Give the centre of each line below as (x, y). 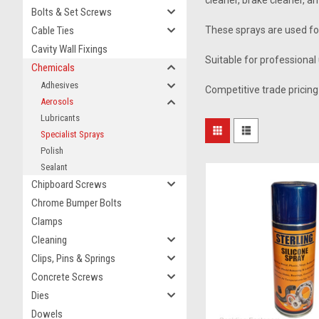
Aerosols (57, 101)
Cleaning (49, 240)
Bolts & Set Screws (72, 12)
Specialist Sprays (72, 134)
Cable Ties (53, 31)
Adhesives (59, 85)
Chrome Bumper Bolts (77, 203)
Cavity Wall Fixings (69, 49)
